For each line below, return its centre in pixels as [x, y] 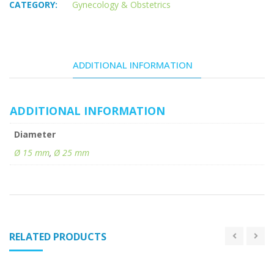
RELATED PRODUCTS [58, 236]
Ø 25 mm [72, 152]
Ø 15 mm [32, 152]
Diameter [35, 134]
